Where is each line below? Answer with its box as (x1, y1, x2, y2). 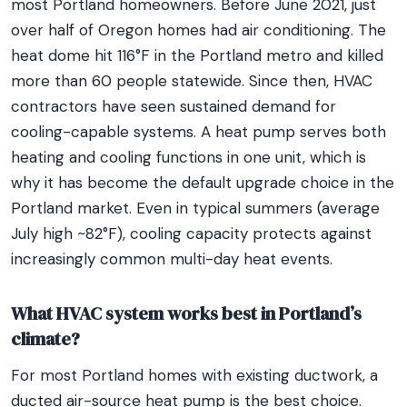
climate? (11, 326, 80, 352)
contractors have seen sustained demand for (11, 96, 336, 116)
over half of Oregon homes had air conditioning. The (11, 20, 386, 40)
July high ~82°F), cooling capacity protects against (11, 223, 372, 243)
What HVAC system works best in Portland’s (11, 301, 362, 326)
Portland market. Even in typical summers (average (11, 198, 380, 218)
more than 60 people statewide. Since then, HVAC (11, 71, 372, 91)
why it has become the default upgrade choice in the (11, 173, 394, 193)
